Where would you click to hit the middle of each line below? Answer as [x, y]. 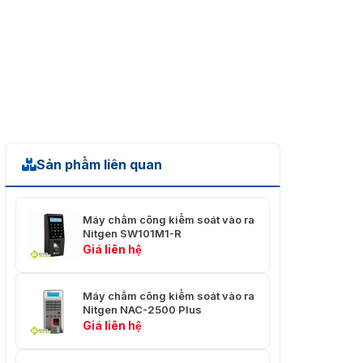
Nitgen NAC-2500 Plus [142, 309]
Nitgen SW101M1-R [132, 233]
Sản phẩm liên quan [99, 165]
